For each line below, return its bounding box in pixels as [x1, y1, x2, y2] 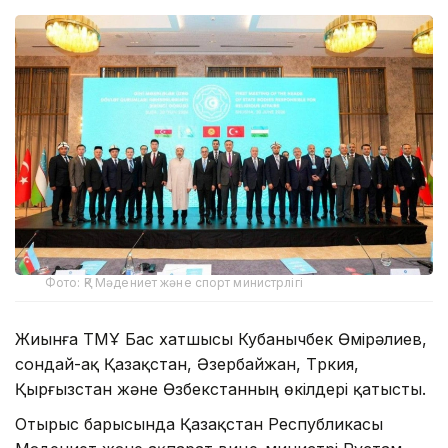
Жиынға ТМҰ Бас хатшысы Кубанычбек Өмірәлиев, [15, 329, 427, 350]
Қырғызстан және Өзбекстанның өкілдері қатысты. [15, 379, 426, 400]
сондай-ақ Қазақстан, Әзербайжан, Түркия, [15, 354, 359, 375]
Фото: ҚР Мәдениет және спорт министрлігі [45, 275, 303, 291]
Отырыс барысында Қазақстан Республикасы [15, 414, 383, 435]
